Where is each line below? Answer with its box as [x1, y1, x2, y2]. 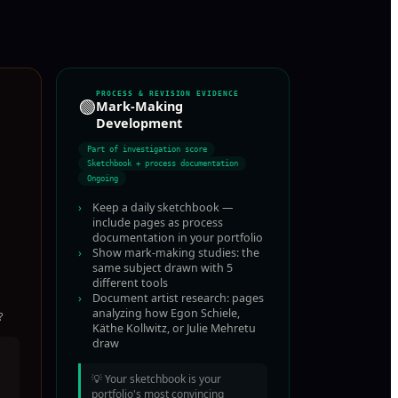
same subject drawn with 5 [92, 259, 233, 275]
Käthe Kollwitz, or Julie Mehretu [92, 320, 256, 336]
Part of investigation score [86, 144, 207, 154]
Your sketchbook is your [105, 371, 221, 387]
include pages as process [92, 214, 223, 230]
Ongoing [86, 173, 118, 183]
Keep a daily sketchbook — [92, 199, 233, 215]
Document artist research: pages [92, 290, 264, 306]
